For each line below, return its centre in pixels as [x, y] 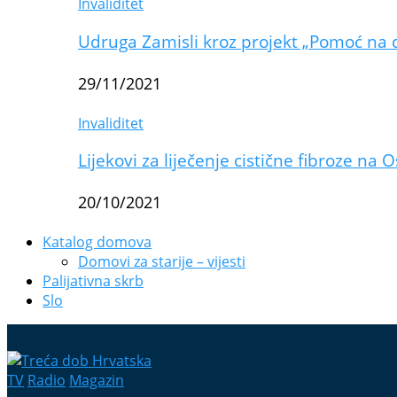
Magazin [97, 381]
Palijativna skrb [93, 281]
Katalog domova [97, 242]
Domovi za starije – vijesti [162, 262]
